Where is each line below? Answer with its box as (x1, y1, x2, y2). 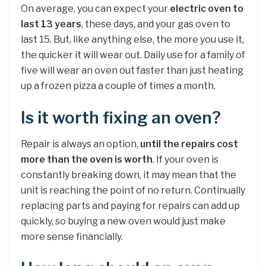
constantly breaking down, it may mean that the (21, 169, 236, 181)
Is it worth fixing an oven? (21, 107, 221, 128)
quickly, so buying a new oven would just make (21, 216, 226, 227)
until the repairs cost (140, 138, 238, 150)
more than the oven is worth (21, 154, 153, 166)
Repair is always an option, (21, 138, 140, 150)
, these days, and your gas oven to (81, 18, 230, 30)
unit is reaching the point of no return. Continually (21, 185, 245, 197)
